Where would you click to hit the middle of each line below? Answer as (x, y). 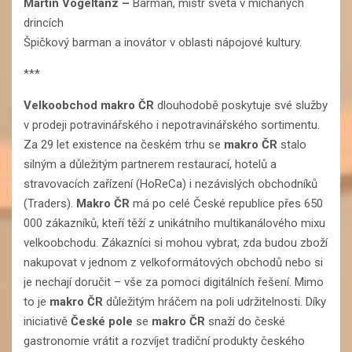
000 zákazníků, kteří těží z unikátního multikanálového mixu (174, 223)
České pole (103, 321)
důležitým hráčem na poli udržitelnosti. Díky (214, 301)
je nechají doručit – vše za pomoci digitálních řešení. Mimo (174, 282)
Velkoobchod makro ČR (90, 105)
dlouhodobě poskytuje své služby (242, 105)
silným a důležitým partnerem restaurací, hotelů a (150, 164)
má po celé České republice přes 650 (226, 203)
